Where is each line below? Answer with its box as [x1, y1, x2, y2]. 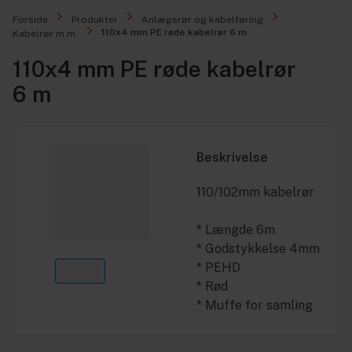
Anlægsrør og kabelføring [141, 14, 263, 25]
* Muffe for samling [196, 298, 313, 313]
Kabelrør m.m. [13, 28, 78, 39]
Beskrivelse [196, 150, 268, 165]
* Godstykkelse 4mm [196, 241, 320, 256]
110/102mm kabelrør [196, 185, 314, 200]
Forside [13, 14, 48, 25]
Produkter [71, 14, 118, 25]
